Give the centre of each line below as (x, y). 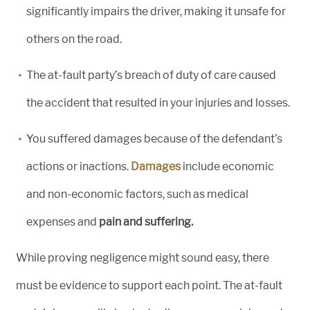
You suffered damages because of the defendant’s (154, 139)
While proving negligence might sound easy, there (143, 258)
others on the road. (74, 39)
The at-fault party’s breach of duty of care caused (151, 75)
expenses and (63, 222)
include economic (227, 167)
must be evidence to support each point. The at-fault (149, 286)
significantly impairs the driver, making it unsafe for (156, 12)
